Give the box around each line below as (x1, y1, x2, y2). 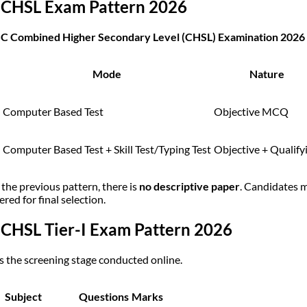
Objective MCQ (214, 105, 288, 119)
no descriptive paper (139, 180, 240, 193)
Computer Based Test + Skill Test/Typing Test (3, 143, 211, 156)
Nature (249, 67, 284, 81)
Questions (79, 289, 129, 303)
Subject (5, 289, 42, 303)
